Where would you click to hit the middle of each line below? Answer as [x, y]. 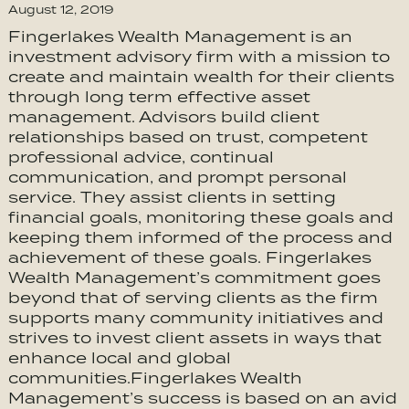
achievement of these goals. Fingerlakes [189, 257]
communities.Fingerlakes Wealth [155, 378]
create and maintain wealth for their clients [201, 77]
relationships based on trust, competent [188, 137]
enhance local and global [119, 358]
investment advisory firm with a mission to [199, 57]
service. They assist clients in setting [172, 197]
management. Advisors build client [163, 117]
